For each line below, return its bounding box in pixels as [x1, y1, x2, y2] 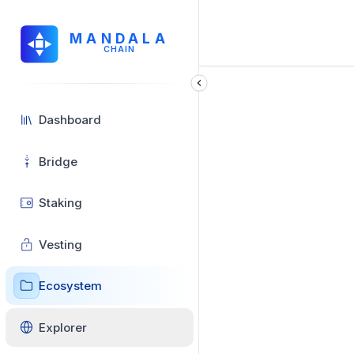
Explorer [39, 319, 87, 335]
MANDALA [70, 30, 169, 47]
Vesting [39, 236, 82, 252]
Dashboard [39, 112, 101, 127]
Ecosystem [39, 278, 102, 293]
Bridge [39, 153, 77, 169]
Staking [39, 195, 82, 210]
